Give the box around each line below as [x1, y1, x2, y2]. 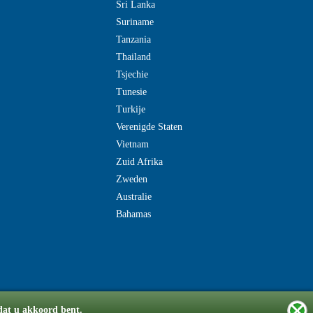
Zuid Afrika [116, 156, 163, 167]
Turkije [116, 104, 145, 115]
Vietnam [116, 139, 149, 150]
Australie [116, 191, 152, 202]
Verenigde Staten [116, 122, 182, 132]
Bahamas [116, 209, 151, 219]
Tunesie [116, 87, 147, 97]
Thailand [116, 52, 151, 62]
